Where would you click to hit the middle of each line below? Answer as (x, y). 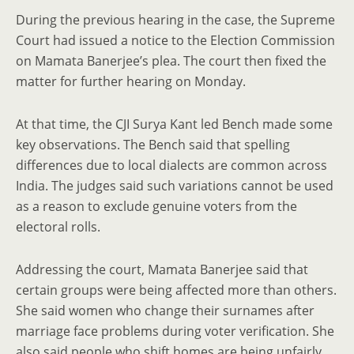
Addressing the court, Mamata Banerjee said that (162, 269)
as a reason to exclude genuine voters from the (156, 206)
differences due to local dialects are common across (171, 165)
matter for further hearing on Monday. (131, 81)
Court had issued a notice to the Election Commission (175, 40)
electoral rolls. (58, 227)
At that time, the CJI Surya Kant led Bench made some (174, 124)
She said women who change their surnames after (165, 311)
